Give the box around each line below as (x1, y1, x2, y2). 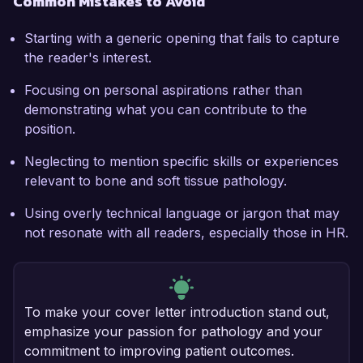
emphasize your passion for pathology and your (24, 323, 322, 340)
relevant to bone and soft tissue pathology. (24, 173, 287, 190)
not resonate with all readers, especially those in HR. (24, 224, 348, 241)
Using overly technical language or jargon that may (24, 205, 340, 222)
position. (24, 121, 75, 138)
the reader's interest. (24, 49, 152, 66)
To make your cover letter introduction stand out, (24, 304, 330, 321)
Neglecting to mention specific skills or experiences (24, 153, 339, 170)
